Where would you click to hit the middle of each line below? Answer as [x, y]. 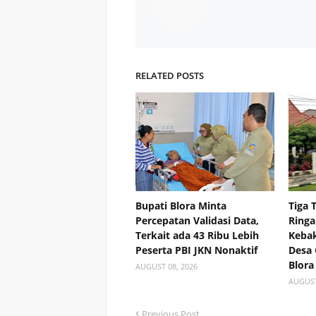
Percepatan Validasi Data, [197, 220]
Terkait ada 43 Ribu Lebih [197, 235]
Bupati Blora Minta [181, 205]
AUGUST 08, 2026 [166, 266]
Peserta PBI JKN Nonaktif [196, 250]
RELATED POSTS [170, 75]
